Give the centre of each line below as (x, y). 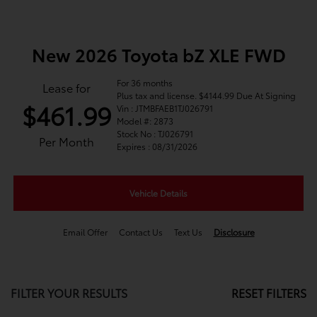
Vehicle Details (158, 193)
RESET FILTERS (269, 293)
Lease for (66, 88)
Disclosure (234, 232)
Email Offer (85, 232)
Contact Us (140, 232)
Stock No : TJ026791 (155, 134)
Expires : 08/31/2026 (157, 146)
